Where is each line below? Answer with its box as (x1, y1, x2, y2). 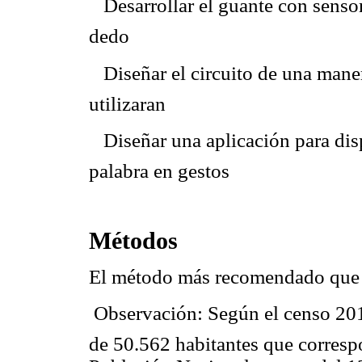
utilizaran (89, 92, 166, 115)
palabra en (89, 159, 178, 182)
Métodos (89, 227, 178, 255)
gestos (178, 159, 229, 182)
